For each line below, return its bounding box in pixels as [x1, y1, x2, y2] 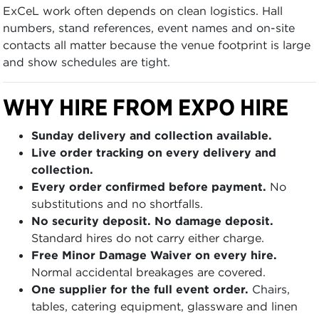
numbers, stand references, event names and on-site [3, 20, 295, 35]
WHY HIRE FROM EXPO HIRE [3, 93, 288, 121]
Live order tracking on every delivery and [31, 145, 276, 159]
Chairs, [249, 281, 290, 296]
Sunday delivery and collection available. [31, 127, 272, 142]
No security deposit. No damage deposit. [31, 213, 273, 228]
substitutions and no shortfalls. [31, 196, 203, 211]
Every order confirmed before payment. [31, 179, 266, 194]
